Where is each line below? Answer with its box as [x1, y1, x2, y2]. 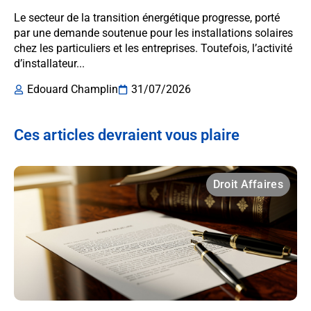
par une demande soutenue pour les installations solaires [14, 26, 293, 40]
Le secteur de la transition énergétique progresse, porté [14, 11, 280, 25]
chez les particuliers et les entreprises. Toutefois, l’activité [14, 42, 292, 56]
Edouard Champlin [27, 83, 118, 96]
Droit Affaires [212, 178, 283, 192]
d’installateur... [14, 57, 85, 71]
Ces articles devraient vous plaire [14, 126, 239, 144]
